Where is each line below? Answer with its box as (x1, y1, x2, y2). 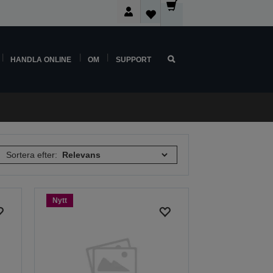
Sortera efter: (6, 150, 58, 160)
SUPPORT (115, 55, 151, 63)
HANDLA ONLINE (10, 55, 72, 63)
